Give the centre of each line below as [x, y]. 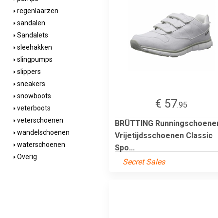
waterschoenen [40, 145]
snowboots [33, 96]
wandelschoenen [43, 132]
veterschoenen [39, 120]
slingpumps [34, 59]
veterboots [33, 108]
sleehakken [34, 47]
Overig [26, 157]
